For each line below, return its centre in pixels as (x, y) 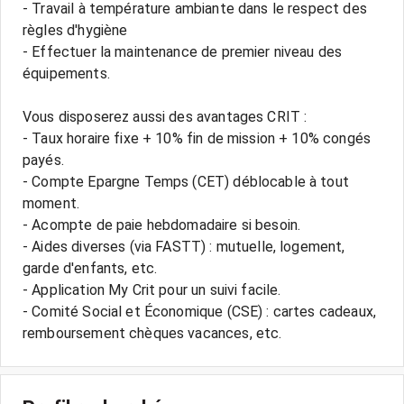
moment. (51, 203)
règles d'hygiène (75, 30)
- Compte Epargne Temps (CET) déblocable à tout (186, 182)
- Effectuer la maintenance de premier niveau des (183, 52)
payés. (43, 160)
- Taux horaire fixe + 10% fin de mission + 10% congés (197, 138)
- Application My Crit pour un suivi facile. (152, 290)
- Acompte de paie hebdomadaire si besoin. (162, 225)
